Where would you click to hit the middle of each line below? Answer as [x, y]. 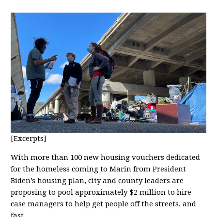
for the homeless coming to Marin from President [99, 169]
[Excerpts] [29, 138]
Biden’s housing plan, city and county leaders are [97, 180]
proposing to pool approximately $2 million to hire [101, 192]
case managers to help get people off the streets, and [104, 204]
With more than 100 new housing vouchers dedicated [106, 157]
